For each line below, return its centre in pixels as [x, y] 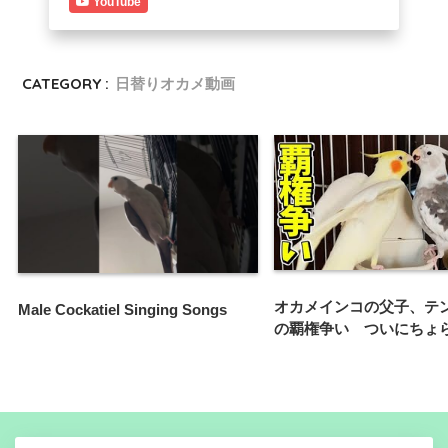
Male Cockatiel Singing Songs [122, 310]
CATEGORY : [66, 83]
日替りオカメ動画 [175, 83]
